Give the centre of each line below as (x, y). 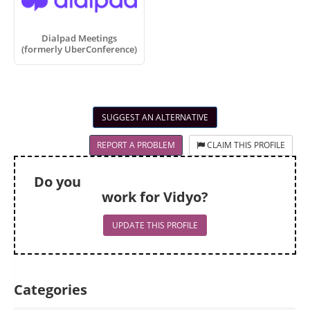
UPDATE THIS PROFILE (155, 225)
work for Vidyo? (155, 197)
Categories (51, 290)
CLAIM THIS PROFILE (245, 145)
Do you (57, 182)
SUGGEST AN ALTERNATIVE (155, 117)
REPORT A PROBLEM (136, 145)
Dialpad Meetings (79, 38)
